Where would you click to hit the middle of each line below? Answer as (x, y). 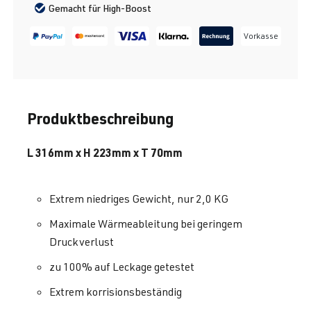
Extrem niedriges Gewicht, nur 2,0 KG (139, 199)
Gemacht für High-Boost (100, 8)
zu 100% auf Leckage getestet (122, 267)
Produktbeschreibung (101, 118)
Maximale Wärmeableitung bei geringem (146, 224)
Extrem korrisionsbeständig (116, 292)
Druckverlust (82, 242)
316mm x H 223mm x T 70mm (109, 153)
